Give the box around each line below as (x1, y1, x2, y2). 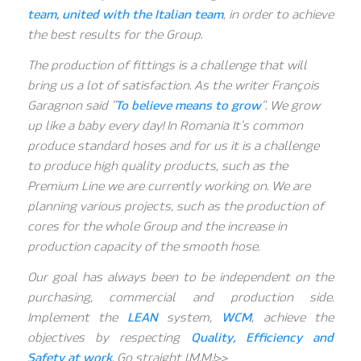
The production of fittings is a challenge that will (27, 57, 307, 73)
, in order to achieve (223, 7, 334, 23)
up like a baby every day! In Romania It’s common (27, 118, 303, 133)
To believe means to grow (114, 98, 261, 113)
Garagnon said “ (27, 98, 115, 113)
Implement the (27, 309, 128, 325)
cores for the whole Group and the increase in (27, 218, 287, 234)
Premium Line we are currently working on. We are (27, 178, 310, 193)
